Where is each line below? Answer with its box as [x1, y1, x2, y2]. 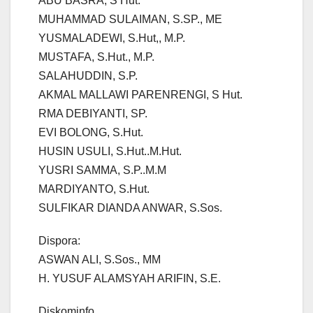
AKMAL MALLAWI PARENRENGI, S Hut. [38, 89, 242, 101]
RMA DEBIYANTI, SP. [38, 108, 147, 120]
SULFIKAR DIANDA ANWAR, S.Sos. [38, 202, 222, 214]
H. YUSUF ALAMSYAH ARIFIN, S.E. [38, 272, 221, 285]
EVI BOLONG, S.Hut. [38, 126, 143, 139]
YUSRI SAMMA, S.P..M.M [38, 164, 166, 177]
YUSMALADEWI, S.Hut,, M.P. [38, 32, 185, 45]
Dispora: [38, 235, 80, 247]
